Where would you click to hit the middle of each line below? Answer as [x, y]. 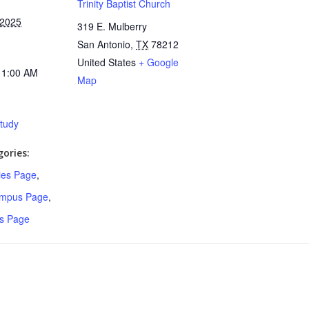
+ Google [159, 62]
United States [107, 62]
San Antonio [104, 44]
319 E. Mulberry [112, 26]
